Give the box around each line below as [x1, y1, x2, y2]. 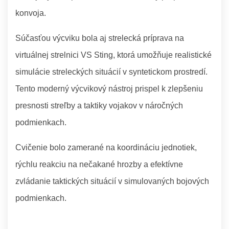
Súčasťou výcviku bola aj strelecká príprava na [15, 33, 184, 42]
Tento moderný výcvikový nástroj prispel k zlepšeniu [15, 84, 203, 93]
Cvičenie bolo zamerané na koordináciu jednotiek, [15, 143, 197, 152]
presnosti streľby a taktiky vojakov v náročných [15, 101, 183, 110]
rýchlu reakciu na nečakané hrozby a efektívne [15, 159, 183, 169]
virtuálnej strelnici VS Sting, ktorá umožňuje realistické [15, 50, 212, 59]
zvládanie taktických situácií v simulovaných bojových [15, 176, 209, 186]
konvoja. [15, 8, 46, 17]
